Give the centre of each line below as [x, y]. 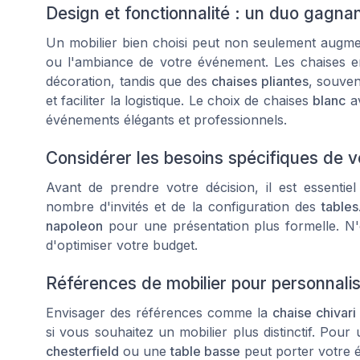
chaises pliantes [260, 81]
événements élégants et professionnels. [166, 119]
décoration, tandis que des [129, 81]
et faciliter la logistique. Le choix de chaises [180, 100]
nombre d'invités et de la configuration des [184, 206]
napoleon [74, 225]
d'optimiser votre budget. [122, 245]
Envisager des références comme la [160, 313]
